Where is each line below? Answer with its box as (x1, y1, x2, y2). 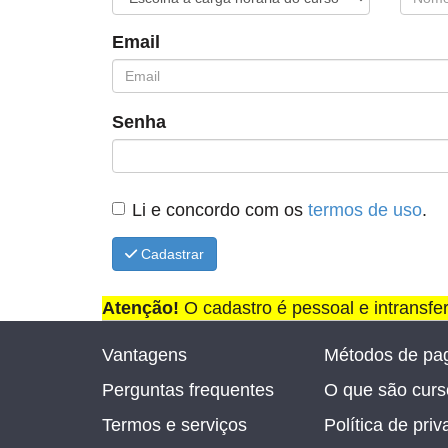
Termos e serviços (101, 414, 247, 435)
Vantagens (101, 344, 187, 365)
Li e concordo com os (132, 200, 308, 221)
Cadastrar (137, 246, 204, 263)
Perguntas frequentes (101, 379, 274, 400)
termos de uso (308, 200, 422, 221)
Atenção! (102, 298, 179, 319)
